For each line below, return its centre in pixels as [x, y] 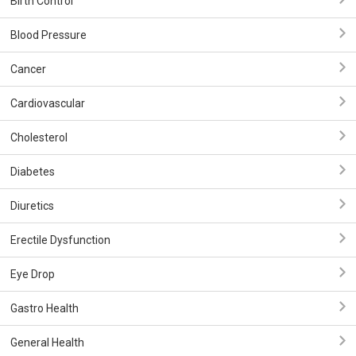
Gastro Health [44, 308]
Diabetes [33, 172]
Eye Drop [33, 274]
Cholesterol [39, 137]
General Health [47, 342]
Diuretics [32, 206]
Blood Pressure [48, 35]
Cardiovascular [48, 103]
